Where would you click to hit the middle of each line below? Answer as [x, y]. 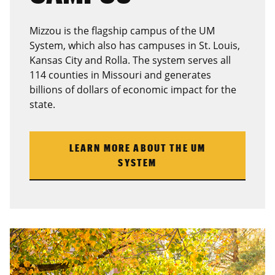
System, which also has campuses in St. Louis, [135, 45]
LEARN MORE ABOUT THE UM [137, 147]
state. [42, 104]
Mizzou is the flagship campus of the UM [122, 30]
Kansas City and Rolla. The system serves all [130, 60]
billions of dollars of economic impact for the [133, 89]
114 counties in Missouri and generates [120, 75]
